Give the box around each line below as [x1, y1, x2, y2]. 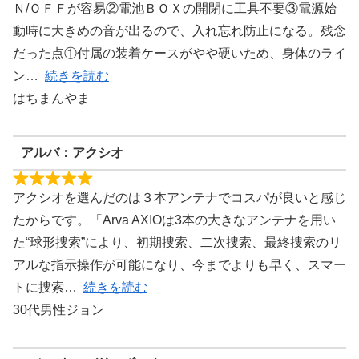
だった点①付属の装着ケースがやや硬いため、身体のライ [13, 46, 346, 61]
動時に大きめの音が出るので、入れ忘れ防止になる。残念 [13, 24, 346, 38]
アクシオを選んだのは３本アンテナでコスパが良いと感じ [13, 190, 346, 204]
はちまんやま [13, 91, 90, 106]
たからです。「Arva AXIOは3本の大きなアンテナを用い [13, 212, 336, 227]
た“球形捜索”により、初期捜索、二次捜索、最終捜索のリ [13, 235, 341, 249]
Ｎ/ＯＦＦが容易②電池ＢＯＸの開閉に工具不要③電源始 [13, 2, 337, 16]
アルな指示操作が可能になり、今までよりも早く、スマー [13, 257, 346, 272]
